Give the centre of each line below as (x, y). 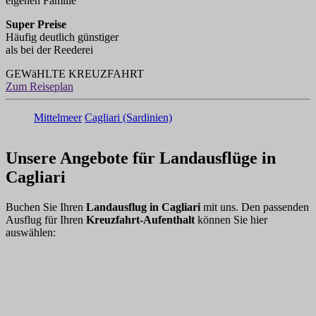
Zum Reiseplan (39, 86)
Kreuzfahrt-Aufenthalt (140, 220)
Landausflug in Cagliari (145, 207)
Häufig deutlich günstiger (62, 37)
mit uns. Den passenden (256, 207)
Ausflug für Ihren (46, 220)
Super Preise (36, 24)
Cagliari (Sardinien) (128, 117)
